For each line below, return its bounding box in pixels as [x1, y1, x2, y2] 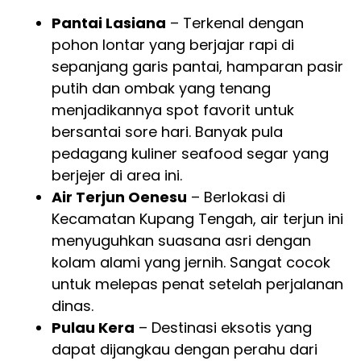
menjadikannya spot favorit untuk [52, 100, 294, 121]
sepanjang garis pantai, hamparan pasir [52, 56, 343, 77]
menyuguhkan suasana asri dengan [52, 230, 311, 251]
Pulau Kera [52, 317, 135, 338]
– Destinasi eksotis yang [135, 317, 312, 338]
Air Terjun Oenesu [52, 187, 187, 208]
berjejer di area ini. [52, 165, 182, 186]
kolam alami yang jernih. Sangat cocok [52, 252, 330, 273]
